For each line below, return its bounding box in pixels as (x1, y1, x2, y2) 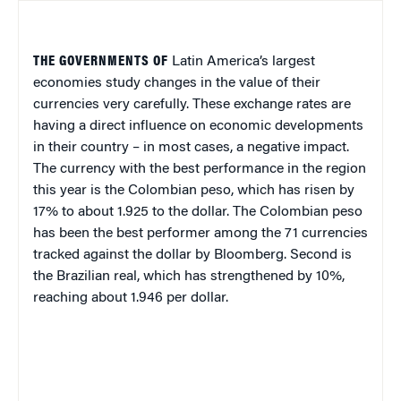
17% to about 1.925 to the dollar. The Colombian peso (33, 205, 363, 219)
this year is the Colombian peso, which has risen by (33, 183, 354, 198)
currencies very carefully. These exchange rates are (33, 98, 351, 112)
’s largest (260, 55, 315, 69)
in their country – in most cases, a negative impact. (33, 141, 349, 155)
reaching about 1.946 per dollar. (33, 291, 228, 305)
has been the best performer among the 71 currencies (33, 226, 368, 241)
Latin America (172, 55, 260, 69)
